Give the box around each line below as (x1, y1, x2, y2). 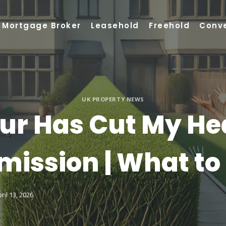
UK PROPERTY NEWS (82, 95, 144, 103)
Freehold (149, 20, 190, 31)
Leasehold (91, 20, 139, 31)
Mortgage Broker (2, 20, 81, 31)
